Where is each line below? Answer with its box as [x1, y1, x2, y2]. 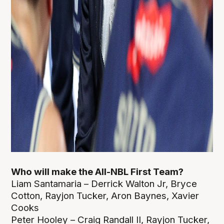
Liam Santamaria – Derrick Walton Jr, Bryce [11, 178, 197, 190]
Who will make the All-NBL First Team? [11, 166, 184, 178]
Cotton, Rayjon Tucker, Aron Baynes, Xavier [11, 190, 199, 202]
